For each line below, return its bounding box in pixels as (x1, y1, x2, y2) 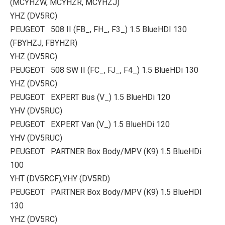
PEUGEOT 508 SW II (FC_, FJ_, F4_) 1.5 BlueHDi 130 (10, 65, 198, 75)
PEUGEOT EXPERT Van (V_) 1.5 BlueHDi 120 (10, 120, 170, 129)
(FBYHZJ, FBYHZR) (10, 38, 77, 48)
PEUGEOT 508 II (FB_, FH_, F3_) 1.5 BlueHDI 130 (10, 25, 187, 34)
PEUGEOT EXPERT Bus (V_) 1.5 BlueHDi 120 (10, 92, 170, 102)
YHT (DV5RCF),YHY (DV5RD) (10, 174, 110, 183)
